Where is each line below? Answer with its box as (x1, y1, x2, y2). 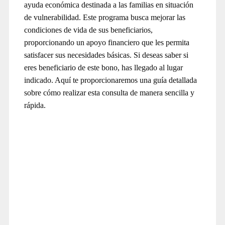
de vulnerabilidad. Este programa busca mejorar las (24, 13, 185, 22)
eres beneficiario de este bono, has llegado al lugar (24, 63, 183, 72)
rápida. (24, 100, 46, 109)
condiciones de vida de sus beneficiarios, (24, 25, 153, 34)
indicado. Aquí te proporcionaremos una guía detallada (24, 75, 197, 84)
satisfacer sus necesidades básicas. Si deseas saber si (24, 50, 188, 59)
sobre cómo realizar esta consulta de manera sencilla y (24, 88, 194, 97)
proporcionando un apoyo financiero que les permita (24, 38, 189, 47)
